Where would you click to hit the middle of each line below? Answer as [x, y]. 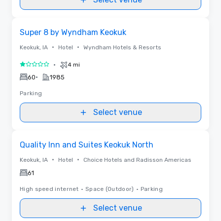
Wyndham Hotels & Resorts [122, 47]
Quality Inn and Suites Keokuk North [87, 145]
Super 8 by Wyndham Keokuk [73, 32]
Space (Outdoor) [110, 189]
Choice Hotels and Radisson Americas [137, 160]
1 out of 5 [37, 66]
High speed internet [49, 189]
